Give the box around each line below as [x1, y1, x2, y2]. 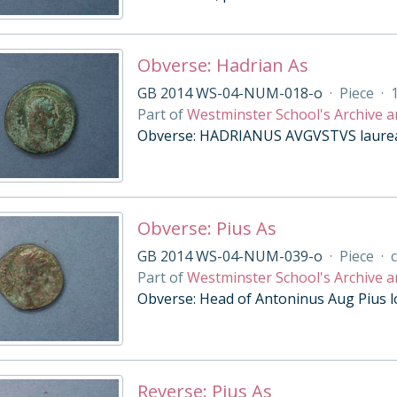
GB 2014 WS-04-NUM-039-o [136, 246, 323, 266]
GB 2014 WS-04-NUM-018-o [136, 83, 323, 103]
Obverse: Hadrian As [136, 53, 308, 77]
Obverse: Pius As [136, 216, 276, 240]
